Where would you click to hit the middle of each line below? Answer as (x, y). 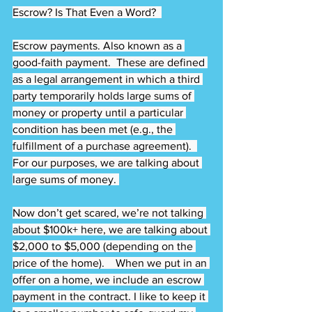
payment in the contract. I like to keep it (110, 296)
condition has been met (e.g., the (94, 129)
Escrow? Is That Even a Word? (87, 12)
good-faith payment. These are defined (110, 62)
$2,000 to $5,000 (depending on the (104, 246)
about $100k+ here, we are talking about (111, 229)
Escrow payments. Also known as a (99, 45)
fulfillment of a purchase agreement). (105, 146)
